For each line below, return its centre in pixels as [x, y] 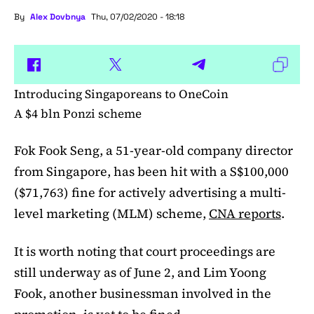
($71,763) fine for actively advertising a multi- [150, 193]
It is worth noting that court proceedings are [145, 252]
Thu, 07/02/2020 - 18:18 [138, 17]
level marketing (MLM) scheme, [111, 214]
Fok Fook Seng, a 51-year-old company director [153, 151]
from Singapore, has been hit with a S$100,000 [151, 172]
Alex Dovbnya [58, 17]
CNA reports [245, 214]
